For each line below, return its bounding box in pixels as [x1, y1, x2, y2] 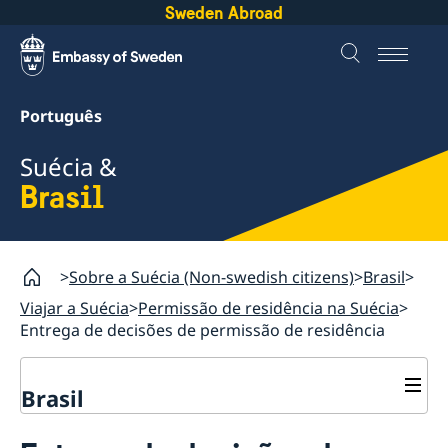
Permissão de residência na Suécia [138, 296, 399, 319]
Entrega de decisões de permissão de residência [20, 318, 385, 341]
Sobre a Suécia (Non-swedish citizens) [69, 265, 354, 288]
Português [20, 105, 102, 127]
